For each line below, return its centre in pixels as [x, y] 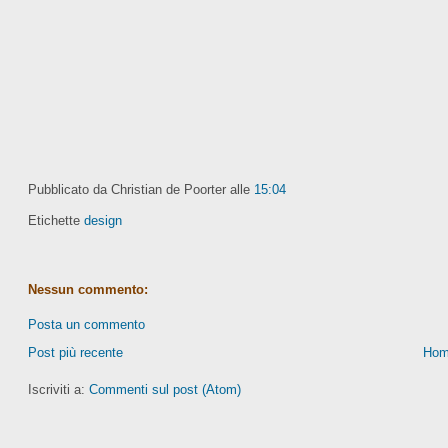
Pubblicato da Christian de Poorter [128, 190]
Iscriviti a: [58, 389]
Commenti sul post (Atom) [164, 389]
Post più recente [75, 352]
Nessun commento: [87, 289]
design [102, 220]
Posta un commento [86, 324]
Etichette [55, 220]
